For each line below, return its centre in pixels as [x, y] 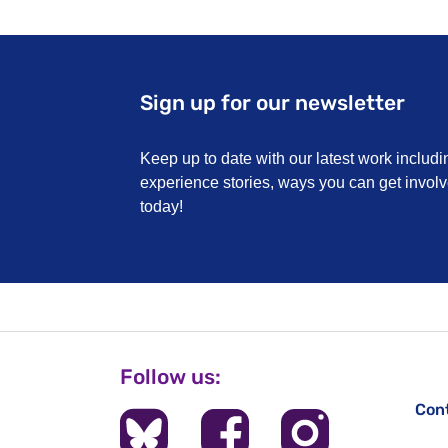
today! [161, 206]
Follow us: [170, 376]
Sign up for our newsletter [272, 102]
